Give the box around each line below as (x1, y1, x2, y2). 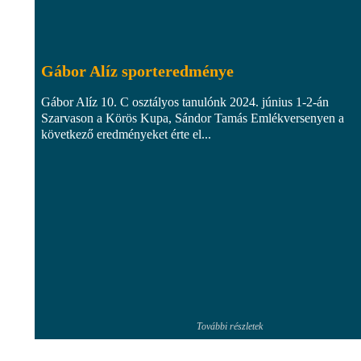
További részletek (197, 320, 263, 332)
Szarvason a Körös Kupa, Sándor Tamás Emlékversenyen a (41, 110, 344, 125)
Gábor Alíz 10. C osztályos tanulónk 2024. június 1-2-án (41, 94, 329, 109)
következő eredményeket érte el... (41, 127, 211, 141)
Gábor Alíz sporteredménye (41, 61, 234, 80)
